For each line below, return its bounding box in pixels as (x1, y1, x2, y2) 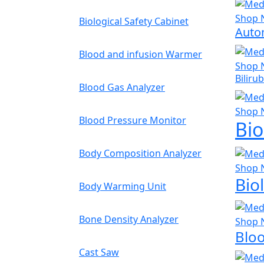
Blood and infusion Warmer (79, 48, 202, 61)
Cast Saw (79, 246, 119, 259)
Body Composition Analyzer (79, 147, 202, 160)
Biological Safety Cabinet (79, 15, 189, 28)
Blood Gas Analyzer (79, 81, 165, 94)
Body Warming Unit (79, 180, 166, 193)
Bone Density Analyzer (79, 213, 179, 226)
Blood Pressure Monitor (79, 114, 186, 127)
